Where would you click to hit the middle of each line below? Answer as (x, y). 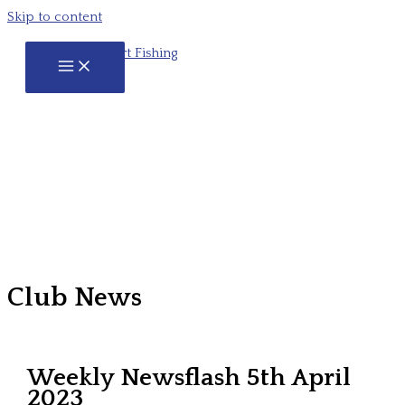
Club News (75, 297)
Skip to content (55, 17)
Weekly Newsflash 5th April (189, 378)
